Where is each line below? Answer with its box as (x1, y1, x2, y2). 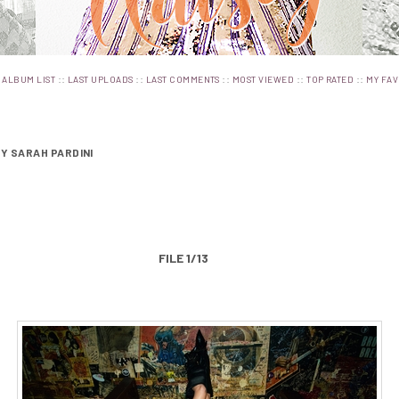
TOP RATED (306, 74, 354, 85)
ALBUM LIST (2, 74, 56, 85)
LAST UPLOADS (68, 74, 134, 85)
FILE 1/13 (158, 250, 208, 265)
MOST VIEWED (232, 74, 295, 85)
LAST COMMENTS (145, 74, 220, 85)
